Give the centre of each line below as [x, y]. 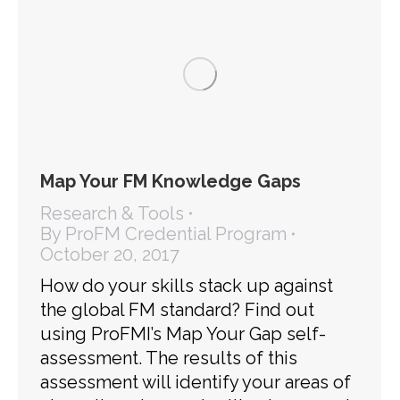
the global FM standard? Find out [177, 309]
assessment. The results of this [169, 358]
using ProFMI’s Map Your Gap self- [183, 333]
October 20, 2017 [110, 254]
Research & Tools [112, 213]
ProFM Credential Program [176, 233]
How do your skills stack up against [187, 285]
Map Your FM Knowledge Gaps [171, 181]
